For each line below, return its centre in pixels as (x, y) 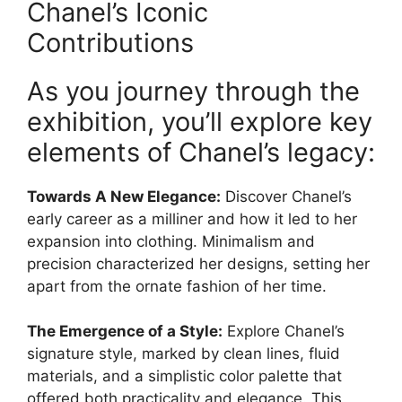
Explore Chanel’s (284, 332)
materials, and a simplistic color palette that (184, 376)
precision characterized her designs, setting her (198, 263)
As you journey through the (193, 91)
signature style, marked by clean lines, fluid (184, 354)
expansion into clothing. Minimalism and (171, 241)
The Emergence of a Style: (125, 332)
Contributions (110, 42)
